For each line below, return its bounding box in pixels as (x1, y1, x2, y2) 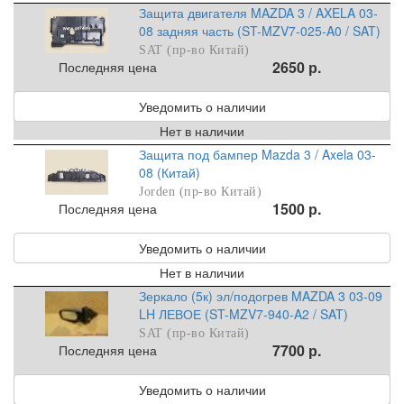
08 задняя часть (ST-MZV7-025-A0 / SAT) (139, 22, 381, 41)
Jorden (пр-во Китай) (139, 185, 262, 199)
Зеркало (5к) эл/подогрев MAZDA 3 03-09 (139, 287, 383, 306)
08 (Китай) (139, 163, 201, 182)
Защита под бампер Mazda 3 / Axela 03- (139, 145, 377, 164)
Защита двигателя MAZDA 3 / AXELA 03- (139, 4, 379, 23)
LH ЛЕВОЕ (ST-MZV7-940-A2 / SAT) (139, 305, 349, 324)
